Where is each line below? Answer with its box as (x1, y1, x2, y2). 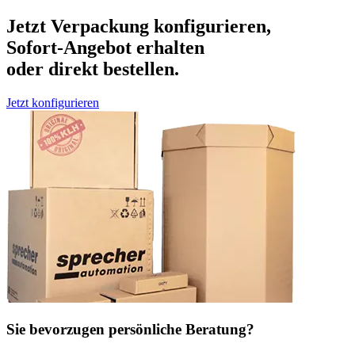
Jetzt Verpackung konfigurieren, (6, 16, 271, 37)
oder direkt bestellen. (6, 59, 179, 80)
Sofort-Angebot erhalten (6, 37, 204, 59)
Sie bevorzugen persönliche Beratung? (6, 320, 254, 338)
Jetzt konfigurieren (6, 96, 99, 110)
